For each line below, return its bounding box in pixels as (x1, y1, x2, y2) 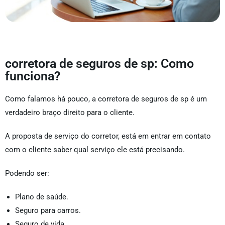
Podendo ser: (5, 169, 49, 178)
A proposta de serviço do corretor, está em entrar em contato (5, 132, 211, 141)
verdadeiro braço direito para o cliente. (5, 108, 135, 118)
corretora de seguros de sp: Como (5, 56, 194, 71)
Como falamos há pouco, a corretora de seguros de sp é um (5, 94, 207, 104)
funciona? (5, 69, 60, 84)
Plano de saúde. (15, 192, 68, 202)
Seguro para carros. (15, 206, 81, 215)
